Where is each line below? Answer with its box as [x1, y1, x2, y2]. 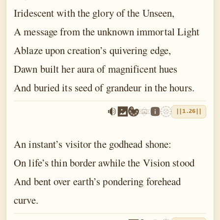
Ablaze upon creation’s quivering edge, [14, 43, 171, 57]
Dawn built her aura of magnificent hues [14, 61, 178, 76]
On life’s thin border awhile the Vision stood [14, 156, 194, 170]
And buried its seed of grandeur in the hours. [14, 80, 194, 94]
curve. [14, 193, 38, 207]
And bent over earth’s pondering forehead [14, 174, 181, 189]
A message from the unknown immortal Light [14, 24, 200, 38]
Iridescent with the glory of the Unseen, [14, 5, 175, 20]
